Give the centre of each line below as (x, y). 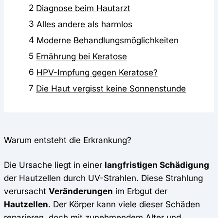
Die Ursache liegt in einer (54, 164)
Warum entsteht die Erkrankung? (68, 140)
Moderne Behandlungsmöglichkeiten (108, 40)
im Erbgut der (140, 191)
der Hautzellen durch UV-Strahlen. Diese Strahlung (103, 178)
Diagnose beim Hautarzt (83, 8)
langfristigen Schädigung (157, 164)
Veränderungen (81, 191)
